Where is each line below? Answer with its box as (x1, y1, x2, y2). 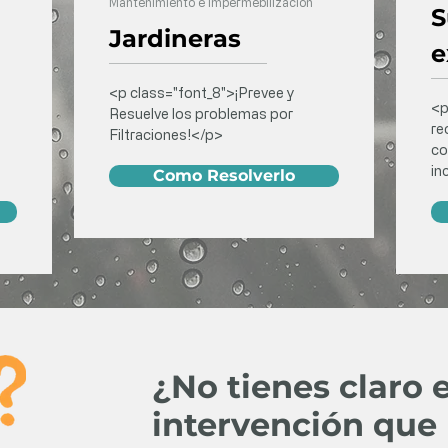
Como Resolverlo (153, 166, 295, 185)
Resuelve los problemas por (109, 106, 293, 121)
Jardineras (109, 24, 241, 53)
